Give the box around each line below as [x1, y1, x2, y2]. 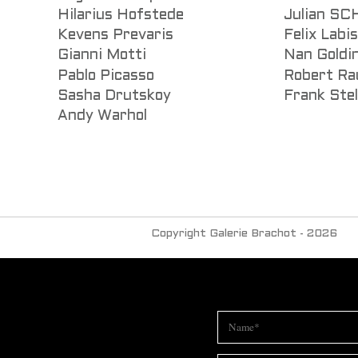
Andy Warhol [58, 109, 147, 124]
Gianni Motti [58, 49, 146, 63]
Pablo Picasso [58, 69, 154, 83]
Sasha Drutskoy [58, 89, 171, 103]
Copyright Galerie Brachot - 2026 [151, 228, 338, 239]
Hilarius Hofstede [58, 8, 184, 22]
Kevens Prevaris [58, 29, 173, 43]
